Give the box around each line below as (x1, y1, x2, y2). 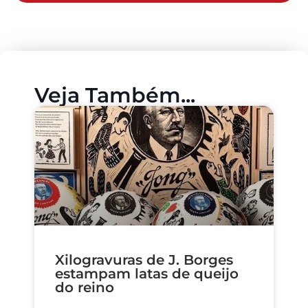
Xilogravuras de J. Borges (55, 251, 233, 268)
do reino (55, 278, 114, 296)
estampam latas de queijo (55, 265, 239, 282)
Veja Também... (34, 82, 195, 108)
